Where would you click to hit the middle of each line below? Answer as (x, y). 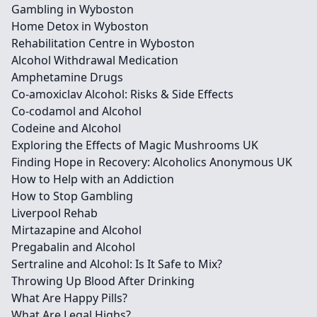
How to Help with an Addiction (93, 179)
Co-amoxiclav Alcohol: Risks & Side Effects (122, 94)
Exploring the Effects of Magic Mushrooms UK (135, 145)
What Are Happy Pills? (69, 298)
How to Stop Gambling (72, 196)
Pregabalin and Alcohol (73, 247)
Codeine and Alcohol (66, 128)
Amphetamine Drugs (67, 77)
